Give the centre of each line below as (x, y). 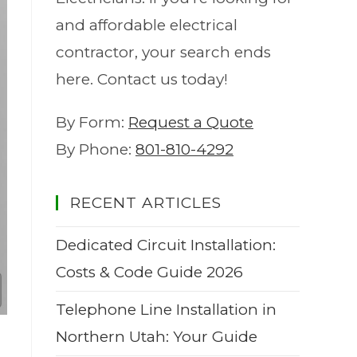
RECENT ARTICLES (146, 202)
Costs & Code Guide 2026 (149, 272)
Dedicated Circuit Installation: (166, 245)
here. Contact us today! (142, 79)
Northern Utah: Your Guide (157, 336)
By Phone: (96, 149)
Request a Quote (191, 122)
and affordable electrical (147, 25)
